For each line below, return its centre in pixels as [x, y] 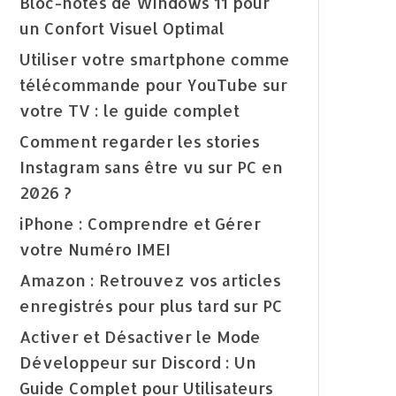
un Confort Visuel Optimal [122, 28]
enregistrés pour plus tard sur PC [151, 306]
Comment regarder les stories [140, 141]
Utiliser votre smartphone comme [155, 59]
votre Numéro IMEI [95, 249]
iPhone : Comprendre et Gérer [140, 224]
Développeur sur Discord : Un [138, 362]
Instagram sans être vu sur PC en [151, 167]
